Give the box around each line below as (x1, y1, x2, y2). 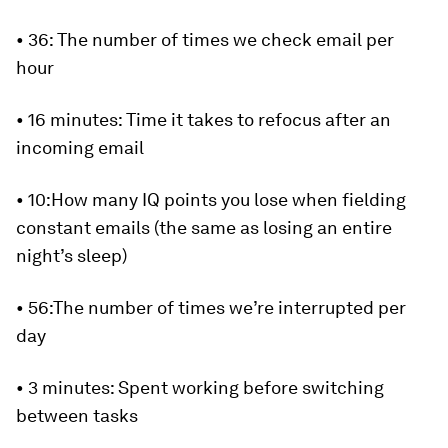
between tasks (16, 405, 138, 426)
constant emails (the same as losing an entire (16, 217, 392, 238)
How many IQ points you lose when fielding (51, 189, 406, 210)
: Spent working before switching (110, 377, 384, 398)
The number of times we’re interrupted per (53, 297, 406, 318)
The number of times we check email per (57, 29, 394, 50)
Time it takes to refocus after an (126, 109, 391, 130)
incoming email (16, 137, 144, 158)
